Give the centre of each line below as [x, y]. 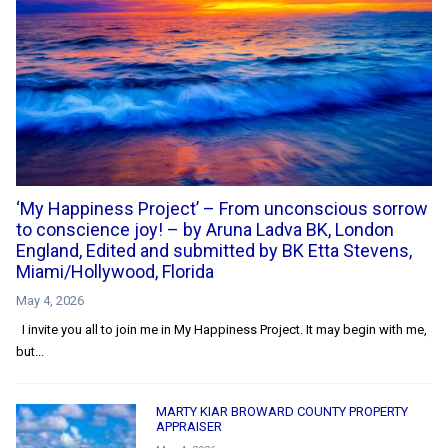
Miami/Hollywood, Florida [115, 271]
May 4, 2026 [50, 300]
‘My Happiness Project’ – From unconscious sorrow [222, 208]
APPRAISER [189, 426]
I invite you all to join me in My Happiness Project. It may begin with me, [221, 329]
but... [30, 351]
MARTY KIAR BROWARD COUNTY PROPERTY [282, 411]
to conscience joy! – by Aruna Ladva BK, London [205, 229]
